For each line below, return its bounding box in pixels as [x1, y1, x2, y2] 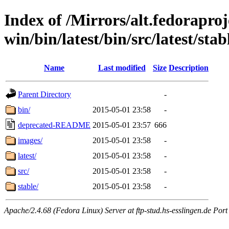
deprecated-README [18, 120, 90, 129]
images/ [18, 135, 42, 145]
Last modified [98, 63, 146, 72]
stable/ [18, 181, 38, 191]
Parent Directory [18, 89, 71, 99]
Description [169, 63, 209, 72]
